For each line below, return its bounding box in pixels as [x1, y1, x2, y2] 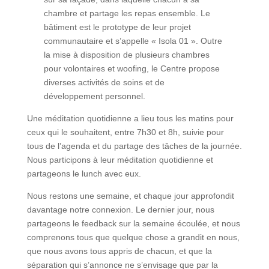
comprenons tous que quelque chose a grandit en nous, [26, 232, 240, 243]
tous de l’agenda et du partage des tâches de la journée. [26, 141, 242, 151]
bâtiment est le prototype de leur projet [44, 22, 192, 32]
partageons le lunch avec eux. [26, 169, 141, 179]
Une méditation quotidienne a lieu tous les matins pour [26, 113, 234, 124]
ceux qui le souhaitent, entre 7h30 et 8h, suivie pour [26, 127, 224, 138]
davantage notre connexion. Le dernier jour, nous [26, 205, 214, 215]
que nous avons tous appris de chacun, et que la [26, 246, 212, 256]
